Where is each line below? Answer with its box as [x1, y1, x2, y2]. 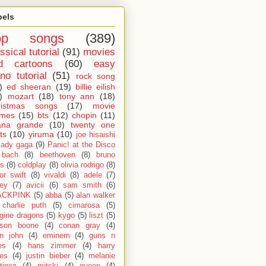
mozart [7, 91, 34, 101]
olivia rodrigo [60, 160, 104, 169]
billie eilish [75, 81, 116, 91]
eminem [42, 231, 70, 240]
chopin [71, 110, 97, 120]
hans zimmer [27, 241, 77, 250]
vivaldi [44, 170, 66, 179]
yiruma [28, 129, 54, 139]
